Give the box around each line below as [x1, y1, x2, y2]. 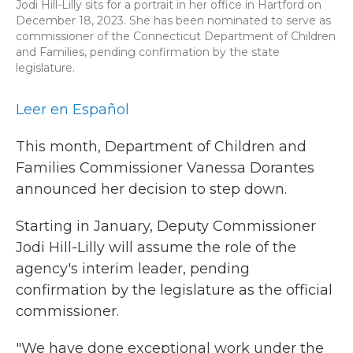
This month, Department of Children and [16, 138, 307, 155]
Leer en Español [16, 101, 129, 118]
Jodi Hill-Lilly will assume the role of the [16, 239, 296, 256]
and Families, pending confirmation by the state [16, 45, 280, 59]
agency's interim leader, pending [16, 260, 250, 277]
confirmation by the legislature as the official [16, 281, 333, 299]
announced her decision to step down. [16, 180, 287, 198]
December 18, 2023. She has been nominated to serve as [16, 13, 331, 28]
